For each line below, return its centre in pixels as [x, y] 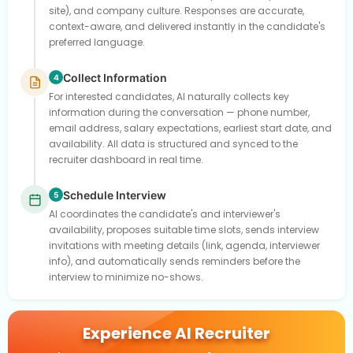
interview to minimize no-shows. [126, 277]
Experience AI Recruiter [176, 333]
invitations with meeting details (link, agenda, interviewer [184, 245]
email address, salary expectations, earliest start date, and [190, 128]
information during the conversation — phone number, [179, 112]
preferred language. [97, 42]
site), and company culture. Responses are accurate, [176, 11]
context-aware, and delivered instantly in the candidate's [187, 26]
